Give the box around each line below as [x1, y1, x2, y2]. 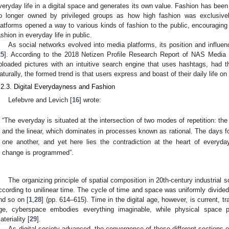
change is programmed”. [2, 148, 74, 156]
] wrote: [79, 96, 102, 104]
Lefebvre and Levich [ [8, 96, 73, 104]
